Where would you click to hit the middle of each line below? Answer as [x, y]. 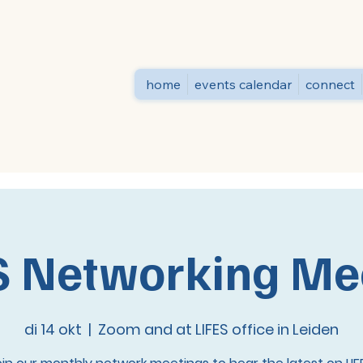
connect [330, 84]
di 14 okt [53, 329]
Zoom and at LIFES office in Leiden [218, 329]
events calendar [243, 84]
